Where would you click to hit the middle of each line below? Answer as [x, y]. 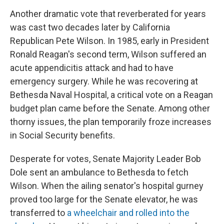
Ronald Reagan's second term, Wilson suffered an [108, 54]
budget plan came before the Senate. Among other [110, 108]
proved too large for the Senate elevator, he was [104, 199]
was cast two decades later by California [90, 27]
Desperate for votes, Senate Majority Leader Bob [105, 159]
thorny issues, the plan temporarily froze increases [111, 122]
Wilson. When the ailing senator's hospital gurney [107, 186]
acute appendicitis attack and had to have [92, 68]
